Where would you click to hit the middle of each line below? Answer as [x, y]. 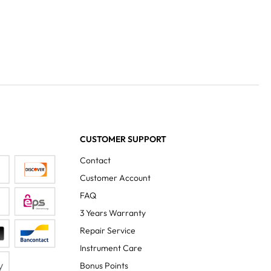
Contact [95, 160]
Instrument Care [111, 248]
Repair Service [108, 230]
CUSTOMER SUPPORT [123, 139]
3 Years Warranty [113, 213]
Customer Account [115, 178]
